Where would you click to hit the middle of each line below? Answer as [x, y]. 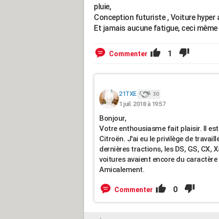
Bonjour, [113, 118]
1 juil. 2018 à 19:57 [142, 104]
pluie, [102, 7]
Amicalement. [122, 170]
